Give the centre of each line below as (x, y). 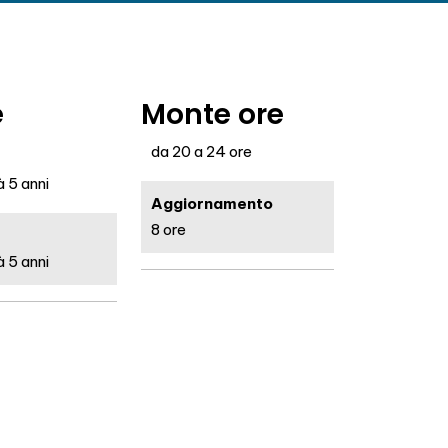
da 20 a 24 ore (201, 151)
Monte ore (212, 114)
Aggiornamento (211, 203)
